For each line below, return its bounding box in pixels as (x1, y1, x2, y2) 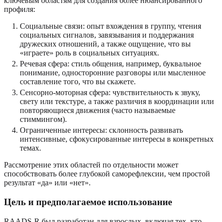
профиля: (4, 5, 35, 14)
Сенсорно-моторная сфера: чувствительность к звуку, (20, 88, 200, 97)
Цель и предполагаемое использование (4, 196, 172, 207)
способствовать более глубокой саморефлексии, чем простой (4, 169, 210, 178)
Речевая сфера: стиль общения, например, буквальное (20, 59, 201, 68)
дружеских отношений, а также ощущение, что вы (20, 40, 191, 49)
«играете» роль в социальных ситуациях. (20, 49, 159, 57)
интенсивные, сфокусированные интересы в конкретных (20, 135, 214, 144)
